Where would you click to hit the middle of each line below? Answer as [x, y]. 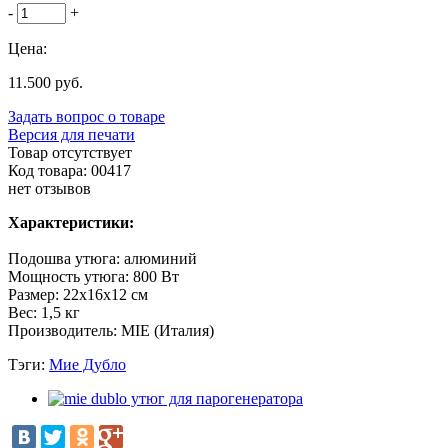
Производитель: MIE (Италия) [111, 330]
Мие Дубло [87, 364]
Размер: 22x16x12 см [78, 294]
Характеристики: [71, 222]
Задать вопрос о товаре [86, 116]
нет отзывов [49, 188]
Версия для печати [71, 134]
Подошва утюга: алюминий [102, 258]
